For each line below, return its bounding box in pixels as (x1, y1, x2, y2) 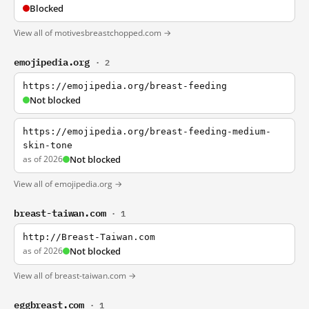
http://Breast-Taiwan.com (23, 232, 155, 242)
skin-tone (23, 140, 72, 150)
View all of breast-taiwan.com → (14, 270, 136, 281)
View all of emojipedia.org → (14, 178, 122, 190)
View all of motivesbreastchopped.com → (14, 27, 171, 39)
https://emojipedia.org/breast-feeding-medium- (23, 126, 271, 137)
